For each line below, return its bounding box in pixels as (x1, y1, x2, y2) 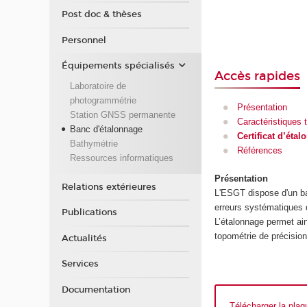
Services (61, 258, 99, 270)
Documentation (61, 284, 130, 295)
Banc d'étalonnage (69, 123, 143, 134)
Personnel (61, 34, 106, 46)
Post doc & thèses (61, 9, 142, 21)
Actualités (61, 232, 107, 244)
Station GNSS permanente (69, 109, 175, 120)
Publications (61, 207, 117, 219)
